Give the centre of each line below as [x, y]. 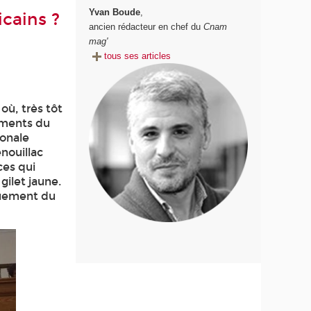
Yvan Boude [115, 12]
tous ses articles [138, 56]
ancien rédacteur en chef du [146, 27]
